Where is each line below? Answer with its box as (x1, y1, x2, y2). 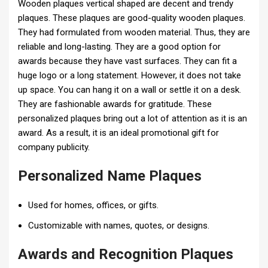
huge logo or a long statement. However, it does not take (18, 70, 241, 81)
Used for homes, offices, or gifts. (28, 200, 159, 211)
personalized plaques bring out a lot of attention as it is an (18, 113, 247, 124)
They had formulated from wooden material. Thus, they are (18, 27, 250, 38)
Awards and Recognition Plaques (18, 246, 233, 263)
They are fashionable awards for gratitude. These (18, 99, 212, 110)
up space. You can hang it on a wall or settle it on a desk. (18, 84, 241, 96)
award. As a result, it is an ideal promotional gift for (18, 127, 219, 139)
